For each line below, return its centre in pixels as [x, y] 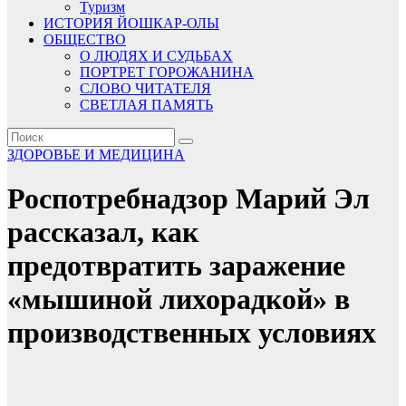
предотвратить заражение [176, 266]
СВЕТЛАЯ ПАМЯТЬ [146, 105]
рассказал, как [103, 232]
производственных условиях [192, 333]
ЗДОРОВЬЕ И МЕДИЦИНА [96, 155]
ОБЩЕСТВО [85, 39]
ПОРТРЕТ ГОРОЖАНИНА [167, 72]
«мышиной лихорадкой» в [179, 300]
